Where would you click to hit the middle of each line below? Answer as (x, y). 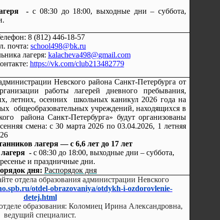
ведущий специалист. (40, 215)
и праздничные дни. (61, 161)
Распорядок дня (70, 170)
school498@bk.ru (58, 46)
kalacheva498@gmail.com (89, 55)
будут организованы (151, 117)
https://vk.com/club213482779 (77, 64)
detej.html (40, 197)
